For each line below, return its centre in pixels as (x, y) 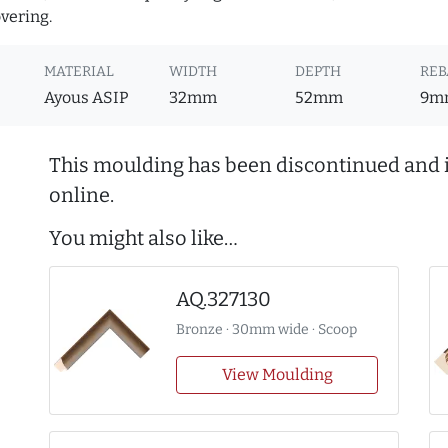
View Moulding (277, 375)
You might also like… (143, 238)
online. (81, 195)
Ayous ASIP (87, 98)
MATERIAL (79, 72)
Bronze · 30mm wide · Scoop (266, 330)
